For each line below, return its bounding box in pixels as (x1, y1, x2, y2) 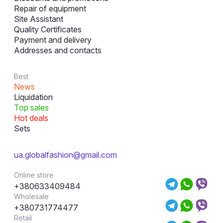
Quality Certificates (14, 24, 82, 34)
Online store (14, 171, 54, 179)
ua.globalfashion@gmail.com (14, 150, 117, 160)
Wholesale (14, 192, 49, 201)
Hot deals (14, 113, 48, 123)
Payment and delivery (14, 35, 92, 45)
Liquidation (14, 92, 53, 102)
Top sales (14, 103, 49, 112)
